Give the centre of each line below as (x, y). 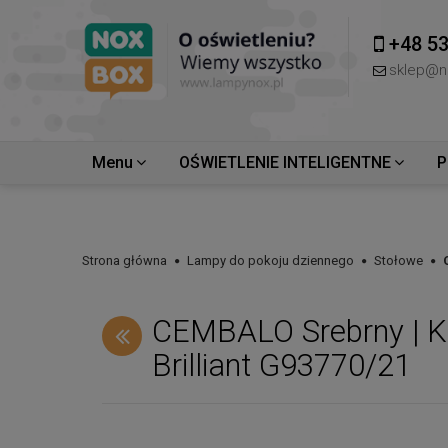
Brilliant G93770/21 (281, 365)
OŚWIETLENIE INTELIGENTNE (285, 162)
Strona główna (124, 260)
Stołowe (398, 260)
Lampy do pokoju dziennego (270, 260)
